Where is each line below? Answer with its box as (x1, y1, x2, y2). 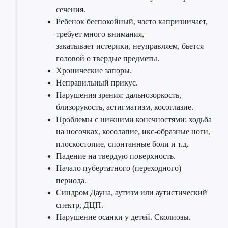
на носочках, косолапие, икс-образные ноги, (56, 127, 210, 136)
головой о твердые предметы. (56, 54, 159, 63)
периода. (56, 176, 87, 185)
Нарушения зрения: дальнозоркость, (56, 91, 181, 99)
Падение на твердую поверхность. (56, 152, 176, 160)
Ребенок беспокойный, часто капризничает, (56, 17, 208, 26)
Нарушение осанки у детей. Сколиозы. (56, 213, 191, 221)
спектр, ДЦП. (56, 201, 103, 209)
